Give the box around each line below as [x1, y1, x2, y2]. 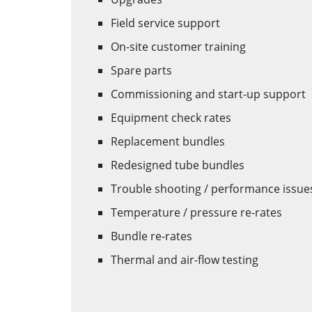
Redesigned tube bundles [111, 157, 244, 173]
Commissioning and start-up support [111, 86, 306, 102]
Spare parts [111, 62, 172, 78]
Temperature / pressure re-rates [111, 204, 282, 220]
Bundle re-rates [111, 228, 192, 244]
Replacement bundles [111, 133, 225, 149]
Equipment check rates [111, 109, 231, 125]
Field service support [111, 15, 220, 31]
